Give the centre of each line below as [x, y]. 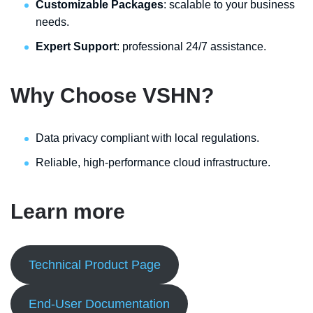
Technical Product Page [94, 265]
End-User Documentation [99, 304]
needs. [52, 22]
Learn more [68, 211]
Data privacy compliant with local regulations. [147, 138]
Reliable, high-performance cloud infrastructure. [153, 162]
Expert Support [76, 46]
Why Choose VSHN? [112, 95]
